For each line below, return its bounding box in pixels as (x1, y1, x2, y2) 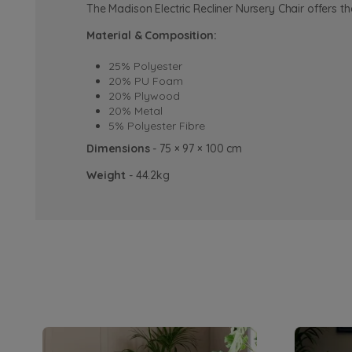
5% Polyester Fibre (108, 119, 205, 134)
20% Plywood (108, 89, 180, 104)
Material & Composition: (86, 27, 217, 42)
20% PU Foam (108, 74, 183, 89)
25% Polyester (108, 59, 182, 74)
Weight (86, 167, 126, 182)
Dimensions (86, 141, 150, 156)
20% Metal (108, 104, 163, 119)
